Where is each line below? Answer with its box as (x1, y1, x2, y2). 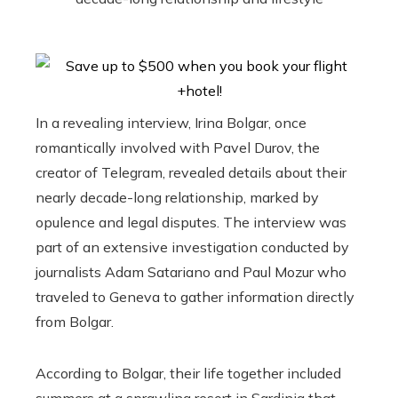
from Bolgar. (36, 313, 114, 331)
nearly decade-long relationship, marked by (36, 188, 319, 207)
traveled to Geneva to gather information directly (36, 288, 354, 306)
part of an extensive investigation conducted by (36, 238, 349, 257)
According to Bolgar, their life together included (36, 364, 341, 383)
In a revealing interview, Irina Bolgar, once (36, 114, 306, 132)
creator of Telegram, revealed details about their (36, 163, 346, 182)
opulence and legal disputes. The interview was (36, 213, 346, 232)
